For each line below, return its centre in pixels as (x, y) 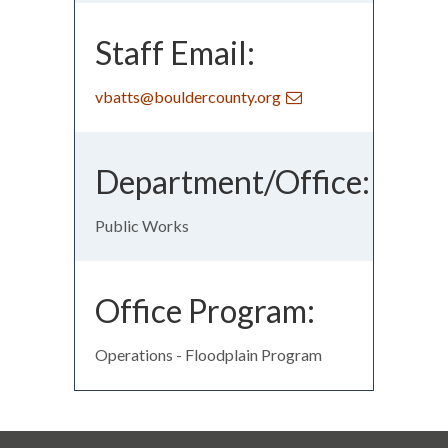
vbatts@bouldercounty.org (188, 96)
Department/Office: (232, 181)
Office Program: (205, 310)
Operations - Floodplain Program (208, 354)
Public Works (142, 225)
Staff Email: (175, 52)
